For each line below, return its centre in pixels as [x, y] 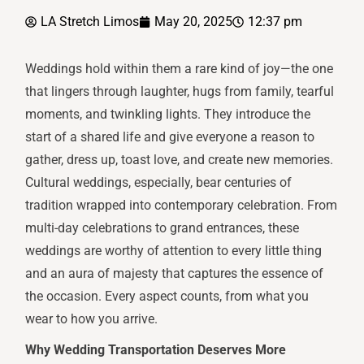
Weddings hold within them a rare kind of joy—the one [180, 69]
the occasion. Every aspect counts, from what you [167, 297]
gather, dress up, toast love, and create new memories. [180, 160]
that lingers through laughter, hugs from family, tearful [180, 92]
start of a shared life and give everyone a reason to [170, 137]
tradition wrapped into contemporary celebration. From [182, 206]
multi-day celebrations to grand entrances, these [162, 228]
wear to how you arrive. [92, 319]
